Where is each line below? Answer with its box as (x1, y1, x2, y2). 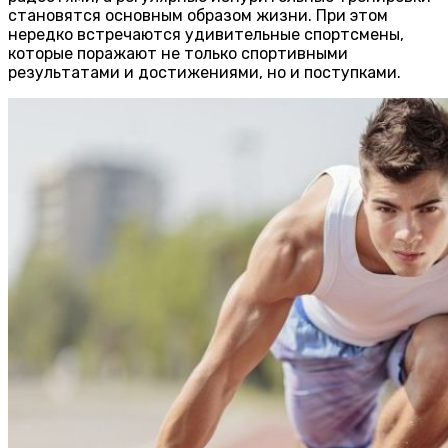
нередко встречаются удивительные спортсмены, (8, 25, 404, 45)
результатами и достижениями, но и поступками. (8, 63, 401, 83)
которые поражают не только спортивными (8, 44, 348, 64)
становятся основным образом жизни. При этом (8, 6, 388, 26)
